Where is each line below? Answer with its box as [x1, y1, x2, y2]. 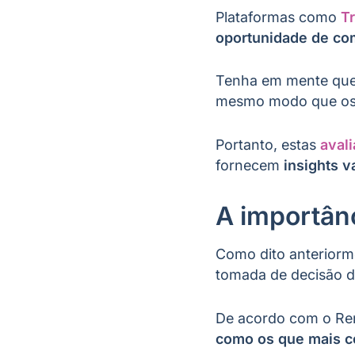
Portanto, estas [216, 136, 320, 154]
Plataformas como [216, 8, 341, 25]
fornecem [216, 157, 284, 174]
